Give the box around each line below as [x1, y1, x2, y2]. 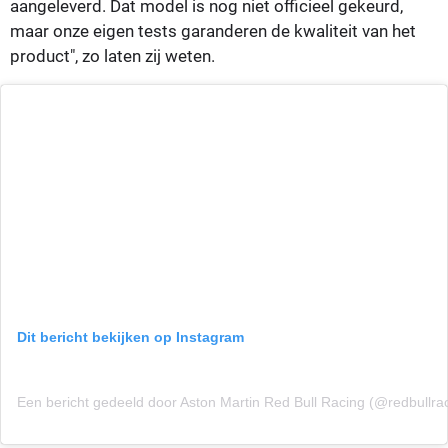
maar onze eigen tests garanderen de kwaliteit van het [10, 21, 416, 42]
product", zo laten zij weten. [10, 46, 215, 67]
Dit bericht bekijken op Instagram [17, 329, 244, 346]
